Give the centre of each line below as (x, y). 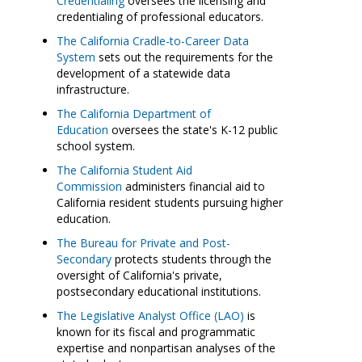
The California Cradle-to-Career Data (153, 41)
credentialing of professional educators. (160, 17)
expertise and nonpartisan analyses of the (166, 348)
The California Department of (134, 114)
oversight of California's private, (139, 275)
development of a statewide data (143, 73)
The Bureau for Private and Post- (143, 243)
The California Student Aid (124, 170)
